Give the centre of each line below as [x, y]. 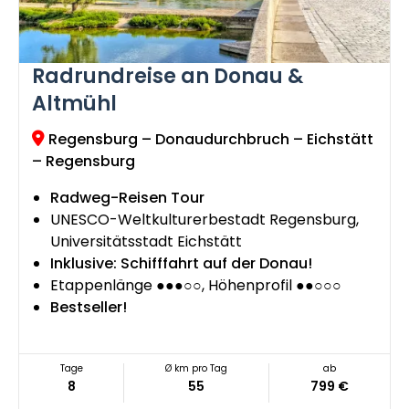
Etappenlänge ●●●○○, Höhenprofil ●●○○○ [196, 286]
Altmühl [74, 104]
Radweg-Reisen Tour [127, 198]
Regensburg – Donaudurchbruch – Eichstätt [209, 140]
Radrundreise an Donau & [168, 77]
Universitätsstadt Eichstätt [146, 242]
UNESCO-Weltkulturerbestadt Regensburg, [204, 220]
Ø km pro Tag [197, 369]
